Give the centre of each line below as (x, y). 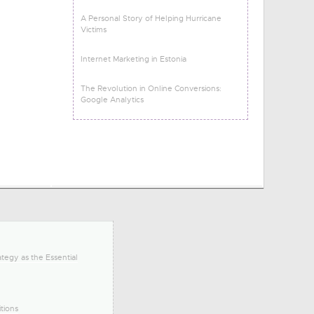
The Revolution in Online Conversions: (151, 88)
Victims (94, 29)
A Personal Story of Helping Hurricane (151, 18)
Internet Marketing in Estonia (134, 59)
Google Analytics (112, 100)
